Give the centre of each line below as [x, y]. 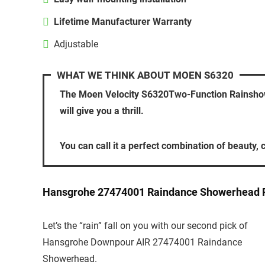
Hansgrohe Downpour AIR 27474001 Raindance [142, 243]
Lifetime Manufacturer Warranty [123, 22]
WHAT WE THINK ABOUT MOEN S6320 [145, 75]
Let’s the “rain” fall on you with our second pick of [145, 226]
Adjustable [76, 44]
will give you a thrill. [102, 111]
